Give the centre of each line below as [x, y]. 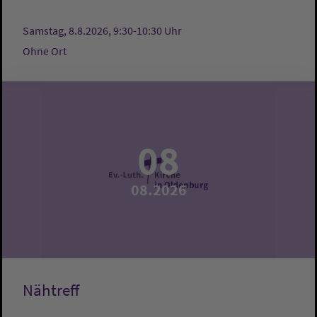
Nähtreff [51, 290]
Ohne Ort [45, 51]
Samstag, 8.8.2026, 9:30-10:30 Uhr [102, 31]
